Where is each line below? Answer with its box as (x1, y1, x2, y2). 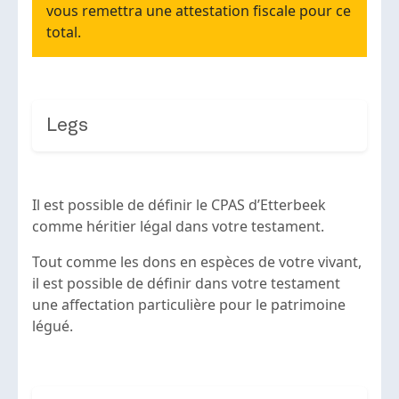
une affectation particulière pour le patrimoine (32, 295, 346, 315)
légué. (32, 316, 73, 337)
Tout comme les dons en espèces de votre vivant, (32, 252, 362, 273)
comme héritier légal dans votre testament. (32, 216, 328, 237)
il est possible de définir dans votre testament (32, 273, 340, 294)
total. (46, 22, 81, 43)
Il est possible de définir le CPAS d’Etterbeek (32, 195, 326, 216)
